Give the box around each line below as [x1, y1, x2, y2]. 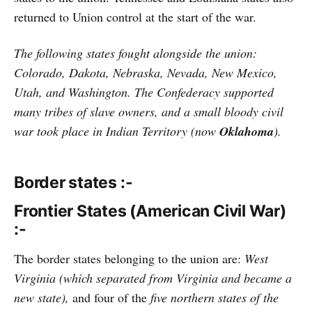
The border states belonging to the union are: [14, 249, 244, 267]
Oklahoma [219, 122, 274, 140]
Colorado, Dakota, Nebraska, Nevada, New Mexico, [14, 63, 277, 81]
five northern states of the [150, 288, 279, 306]
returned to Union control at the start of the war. [14, 8, 256, 25]
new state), [14, 288, 69, 306]
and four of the [69, 288, 150, 306]
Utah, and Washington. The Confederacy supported [14, 83, 274, 100]
